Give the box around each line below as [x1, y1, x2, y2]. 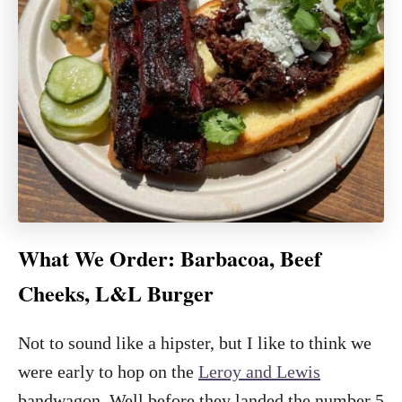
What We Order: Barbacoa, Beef [18, 241, 321, 274]
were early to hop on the [18, 361, 198, 381]
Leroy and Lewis [198, 361, 320, 381]
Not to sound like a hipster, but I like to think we [18, 332, 371, 353]
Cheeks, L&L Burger [18, 276, 214, 309]
